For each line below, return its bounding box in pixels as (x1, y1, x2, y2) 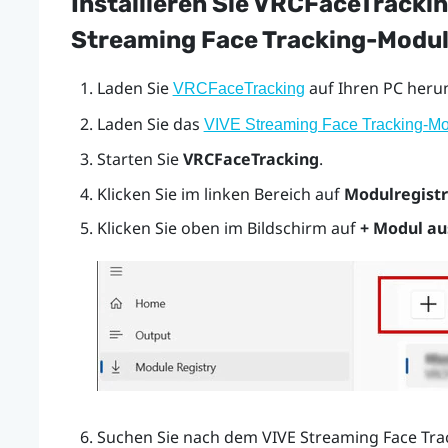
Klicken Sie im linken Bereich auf (96, 182, 344, 205)
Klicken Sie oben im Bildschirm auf (96, 216, 360, 239)
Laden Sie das (96, 112, 204, 135)
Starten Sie (96, 148, 183, 171)
